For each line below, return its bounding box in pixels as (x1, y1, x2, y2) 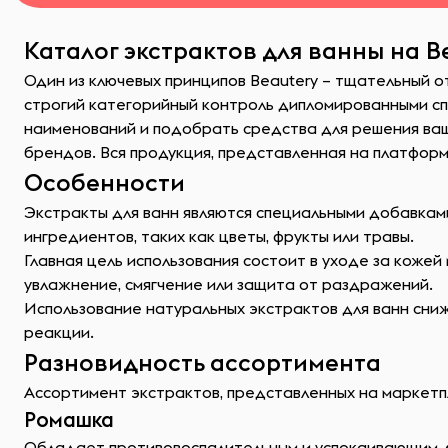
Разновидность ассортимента (24, 347, 381, 377)
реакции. (24, 322, 94, 342)
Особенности (24, 167, 185, 197)
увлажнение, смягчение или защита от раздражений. (24, 274, 433, 294)
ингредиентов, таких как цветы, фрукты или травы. (24, 226, 414, 246)
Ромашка (24, 406, 114, 433)
